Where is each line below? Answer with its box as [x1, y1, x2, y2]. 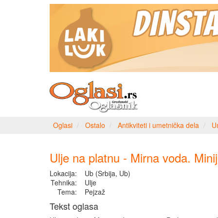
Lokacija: [50, 168, 77, 178]
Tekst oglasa [50, 200, 98, 212]
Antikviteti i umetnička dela [118, 120, 199, 130]
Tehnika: [51, 178, 77, 187]
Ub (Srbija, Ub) [85, 168, 130, 178]
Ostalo [85, 120, 105, 130]
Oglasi [53, 120, 73, 130]
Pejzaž [85, 187, 105, 197]
